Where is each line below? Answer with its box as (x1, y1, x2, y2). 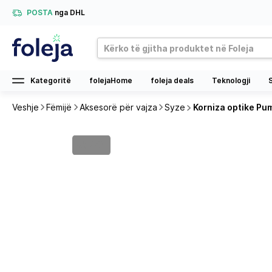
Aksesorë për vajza (79, 102, 157, 112)
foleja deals (151, 76, 194, 85)
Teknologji (212, 76, 250, 85)
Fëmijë (46, 102, 72, 112)
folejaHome (89, 76, 132, 85)
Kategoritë (30, 76, 71, 85)
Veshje (12, 102, 39, 112)
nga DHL (55, 8, 85, 17)
